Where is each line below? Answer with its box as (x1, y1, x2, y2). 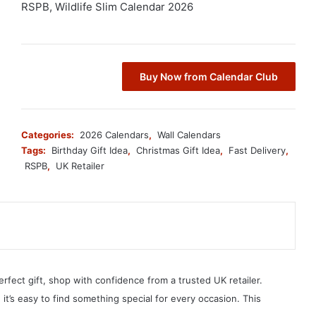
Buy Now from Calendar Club (140, 70, 278, 83)
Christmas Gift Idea (136, 144, 220, 156)
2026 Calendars (80, 128, 149, 140)
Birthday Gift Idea (51, 144, 128, 156)
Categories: (21, 128, 76, 140)
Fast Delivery (229, 144, 286, 156)
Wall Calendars (157, 128, 221, 140)
